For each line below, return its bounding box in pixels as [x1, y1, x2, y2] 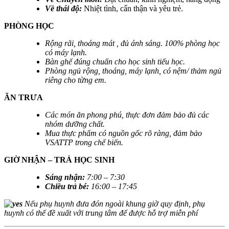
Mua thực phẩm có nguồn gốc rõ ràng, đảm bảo [45, 128, 202, 138]
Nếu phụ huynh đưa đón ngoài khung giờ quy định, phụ [25, 199, 205, 208]
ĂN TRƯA [4, 93, 43, 102]
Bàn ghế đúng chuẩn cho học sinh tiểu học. [45, 57, 185, 66]
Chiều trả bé [45, 181, 86, 191]
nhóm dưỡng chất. [45, 119, 105, 128]
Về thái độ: [45, 4, 82, 13]
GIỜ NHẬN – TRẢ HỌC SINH [4, 155, 114, 164]
